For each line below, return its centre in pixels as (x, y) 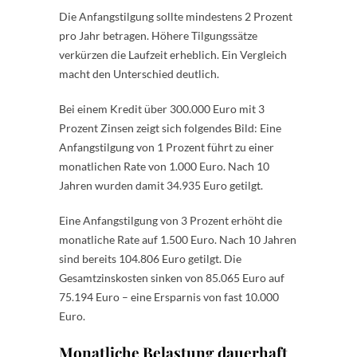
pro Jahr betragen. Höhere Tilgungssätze (158, 35)
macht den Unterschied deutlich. (139, 73)
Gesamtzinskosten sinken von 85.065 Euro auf (172, 277)
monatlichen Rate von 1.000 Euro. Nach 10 (164, 166)
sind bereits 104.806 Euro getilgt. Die (150, 258)
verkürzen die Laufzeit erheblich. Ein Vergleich (173, 54)
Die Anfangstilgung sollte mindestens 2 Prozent (176, 16)
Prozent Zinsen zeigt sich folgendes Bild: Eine (170, 127)
